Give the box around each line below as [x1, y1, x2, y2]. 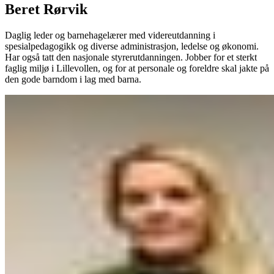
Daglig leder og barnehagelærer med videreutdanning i [5, 30, 215, 41]
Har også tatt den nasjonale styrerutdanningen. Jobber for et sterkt [5, 52, 257, 63]
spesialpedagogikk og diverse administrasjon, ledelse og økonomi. [5, 41, 259, 52]
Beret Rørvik [5, 1, 87, 18]
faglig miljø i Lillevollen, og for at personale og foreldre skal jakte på [5, 63, 269, 74]
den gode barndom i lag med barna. [5, 74, 141, 85]
